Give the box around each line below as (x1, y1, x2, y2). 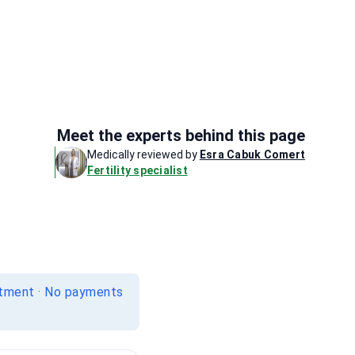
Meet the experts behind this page (57, 126, 305, 145)
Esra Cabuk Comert (199, 148, 305, 161)
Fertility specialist (86, 164, 188, 177)
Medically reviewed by (86, 148, 197, 161)
